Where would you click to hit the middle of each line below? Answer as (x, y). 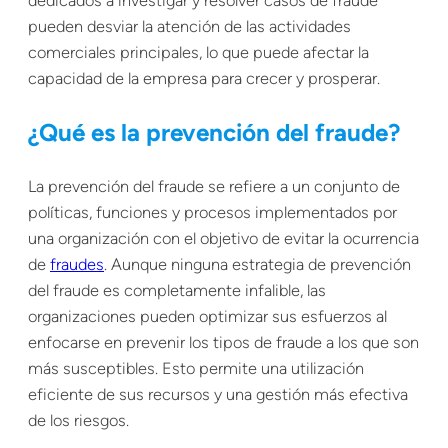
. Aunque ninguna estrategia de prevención (257, 265)
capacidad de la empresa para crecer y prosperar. (204, 78)
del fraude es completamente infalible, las (177, 291)
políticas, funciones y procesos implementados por (212, 213)
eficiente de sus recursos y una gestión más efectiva (218, 395)
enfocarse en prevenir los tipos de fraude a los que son (223, 343)
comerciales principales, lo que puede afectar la (198, 52)
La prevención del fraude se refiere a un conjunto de (214, 187)
